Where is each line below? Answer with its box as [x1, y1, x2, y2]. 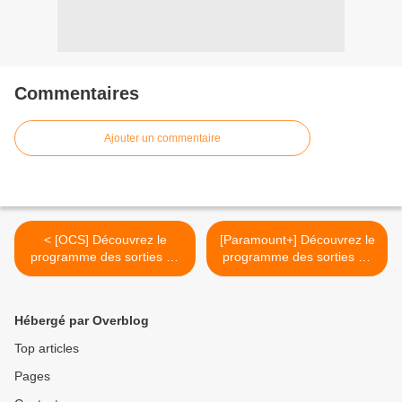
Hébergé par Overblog [14, 312, 149, 328]
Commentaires [14, 83, 139, 103]
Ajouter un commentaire [104, 131, 221, 144]
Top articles [14, 340, 79, 355]
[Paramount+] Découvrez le [219, 232, 375, 247]
